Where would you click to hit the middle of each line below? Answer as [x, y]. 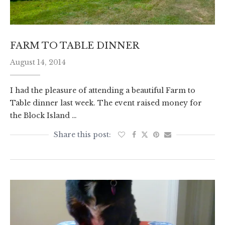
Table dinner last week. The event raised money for [106, 103]
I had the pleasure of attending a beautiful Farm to [103, 91]
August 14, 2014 [38, 63]
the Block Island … [43, 116]
